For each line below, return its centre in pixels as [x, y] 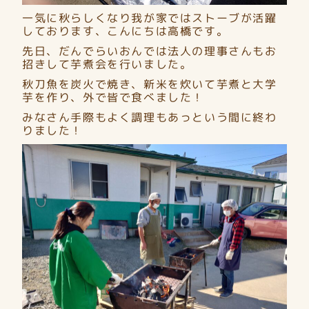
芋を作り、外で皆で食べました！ [113, 97]
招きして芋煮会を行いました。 [107, 64]
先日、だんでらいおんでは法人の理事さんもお [150, 51]
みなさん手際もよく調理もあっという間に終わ [150, 117]
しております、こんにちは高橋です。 [126, 31]
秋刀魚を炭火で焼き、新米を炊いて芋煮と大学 [150, 84]
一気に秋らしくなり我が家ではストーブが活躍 [150, 18]
